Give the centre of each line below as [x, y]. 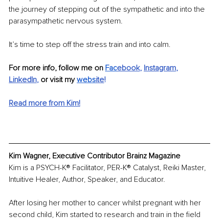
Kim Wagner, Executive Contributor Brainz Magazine [95, 156]
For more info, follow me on [57, 68]
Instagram [160, 68]
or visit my [59, 80]
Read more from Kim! [44, 103]
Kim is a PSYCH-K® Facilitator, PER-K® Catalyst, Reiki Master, [108, 167]
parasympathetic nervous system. [66, 21]
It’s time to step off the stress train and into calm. [90, 45]
